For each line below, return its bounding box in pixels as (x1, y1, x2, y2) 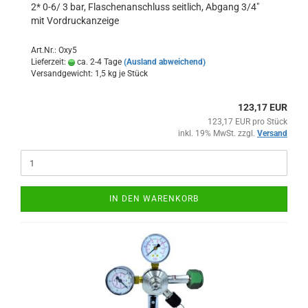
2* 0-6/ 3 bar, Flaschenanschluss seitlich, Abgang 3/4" (31, 1, 259, 12)
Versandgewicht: (31, 69, 95, 78)
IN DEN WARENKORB (109, 194, 199, 203)
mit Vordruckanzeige (31, 15, 119, 26)
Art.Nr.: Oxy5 (31, 45, 77, 55)
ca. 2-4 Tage (75, 57, 122, 67)
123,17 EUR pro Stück (208, 117, 287, 126)
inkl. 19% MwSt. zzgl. (178, 129, 257, 138)
